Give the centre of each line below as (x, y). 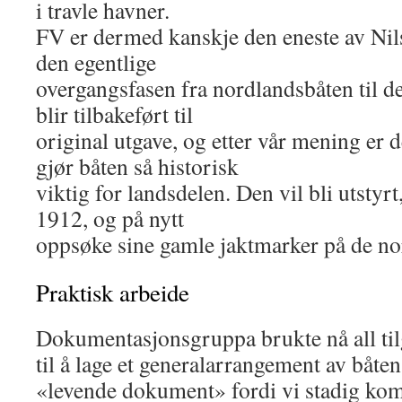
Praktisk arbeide (113, 293)
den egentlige (96, 62)
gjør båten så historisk (137, 166)
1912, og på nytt (110, 218)
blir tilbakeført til (114, 114)
